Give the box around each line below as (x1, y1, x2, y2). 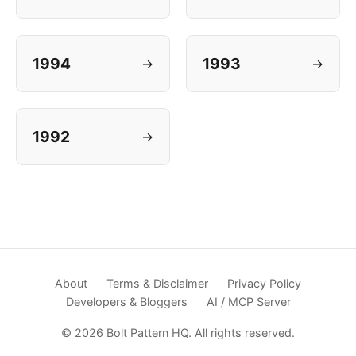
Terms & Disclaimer (106, 277, 208, 290)
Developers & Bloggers (65, 295, 188, 308)
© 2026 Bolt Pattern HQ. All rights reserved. (61, 326, 295, 339)
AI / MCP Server (206, 295, 291, 308)
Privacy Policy (227, 277, 301, 290)
